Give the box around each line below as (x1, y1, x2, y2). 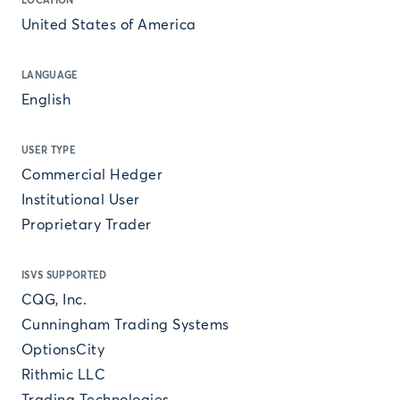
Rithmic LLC (21, 368, 106, 382)
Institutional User (21, 193, 140, 207)
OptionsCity (21, 343, 105, 357)
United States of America (21, 18, 196, 32)
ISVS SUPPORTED (21, 271, 107, 280)
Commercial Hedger (21, 168, 163, 182)
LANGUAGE (21, 71, 79, 80)
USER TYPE (21, 146, 76, 155)
